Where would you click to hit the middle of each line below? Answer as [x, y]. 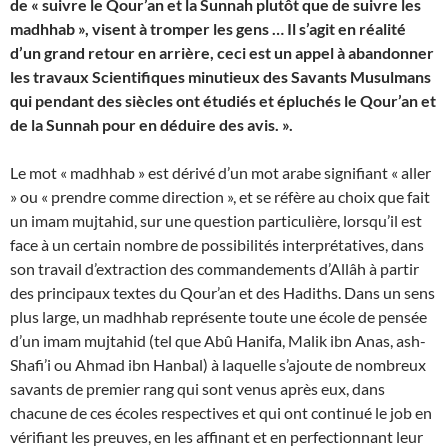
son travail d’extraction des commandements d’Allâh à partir [214, 268]
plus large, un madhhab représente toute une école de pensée [218, 316]
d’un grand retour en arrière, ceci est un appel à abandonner [222, 52]
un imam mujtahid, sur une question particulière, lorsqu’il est [216, 220]
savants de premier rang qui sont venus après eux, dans [197, 388]
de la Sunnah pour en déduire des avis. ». [151, 124]
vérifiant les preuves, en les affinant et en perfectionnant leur [216, 436]
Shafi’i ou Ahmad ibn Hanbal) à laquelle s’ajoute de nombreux [218, 364]
